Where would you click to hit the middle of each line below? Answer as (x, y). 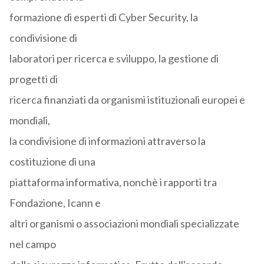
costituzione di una (52, 162)
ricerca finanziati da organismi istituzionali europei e (127, 100)
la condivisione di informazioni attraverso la (107, 141)
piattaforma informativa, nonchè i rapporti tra (113, 182)
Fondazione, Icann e (55, 203)
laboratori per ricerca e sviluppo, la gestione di (114, 59)
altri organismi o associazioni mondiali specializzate (124, 224)
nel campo (32, 244)
